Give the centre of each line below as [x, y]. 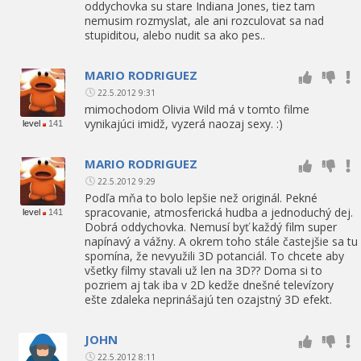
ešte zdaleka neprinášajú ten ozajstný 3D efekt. [208, 299]
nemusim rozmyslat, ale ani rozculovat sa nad [204, 20]
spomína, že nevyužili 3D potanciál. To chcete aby [214, 255]
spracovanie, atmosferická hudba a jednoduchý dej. [219, 212]
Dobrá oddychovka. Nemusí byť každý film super [211, 226]
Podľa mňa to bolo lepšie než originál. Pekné [201, 197]
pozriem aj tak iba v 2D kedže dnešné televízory [209, 284]
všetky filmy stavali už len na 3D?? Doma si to [203, 270]
